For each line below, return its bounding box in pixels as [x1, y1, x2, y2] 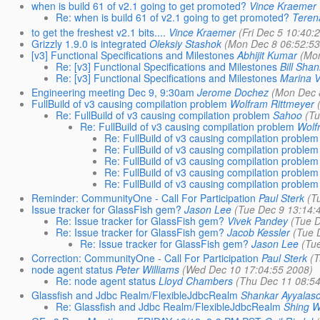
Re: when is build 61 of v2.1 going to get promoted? [56, 10, 290, 25]
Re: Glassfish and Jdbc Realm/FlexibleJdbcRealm [56, 299, 281, 314]
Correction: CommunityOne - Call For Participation [31, 251, 259, 266]
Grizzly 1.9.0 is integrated [31, 36, 147, 51]
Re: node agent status [56, 274, 156, 289]
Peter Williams [116, 262, 180, 277]
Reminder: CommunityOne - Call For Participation [31, 190, 256, 205]
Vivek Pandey [227, 213, 289, 228]
